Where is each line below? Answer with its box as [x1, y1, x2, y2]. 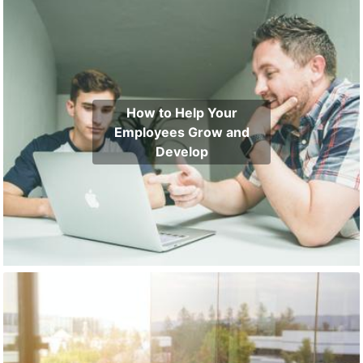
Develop [155, 143, 208, 160]
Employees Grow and [113, 124, 250, 141]
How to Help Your [126, 105, 237, 122]
